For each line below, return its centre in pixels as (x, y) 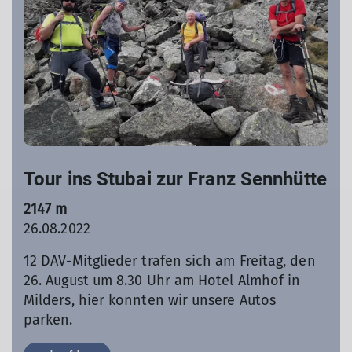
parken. (50, 319)
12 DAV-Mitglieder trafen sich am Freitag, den (170, 260)
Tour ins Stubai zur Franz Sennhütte (175, 179)
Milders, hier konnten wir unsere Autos (150, 300)
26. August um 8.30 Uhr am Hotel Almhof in (162, 280)
